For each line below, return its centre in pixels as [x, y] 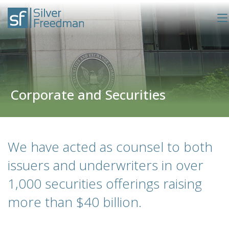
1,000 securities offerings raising [105, 184]
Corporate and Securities [88, 95]
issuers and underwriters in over [106, 165]
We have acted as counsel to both [110, 147]
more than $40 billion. [75, 202]
